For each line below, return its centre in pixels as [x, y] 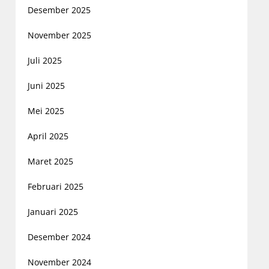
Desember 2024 [59, 237]
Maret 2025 [50, 161]
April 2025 [48, 136]
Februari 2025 [55, 186]
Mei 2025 [46, 110]
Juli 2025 [44, 60]
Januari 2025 [53, 211]
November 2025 [59, 35]
